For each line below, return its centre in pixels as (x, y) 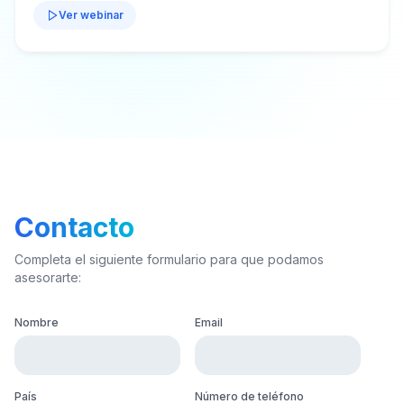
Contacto (74, 227)
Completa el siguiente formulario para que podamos (169, 259)
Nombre (37, 322)
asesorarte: (48, 277)
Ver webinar (91, 15)
